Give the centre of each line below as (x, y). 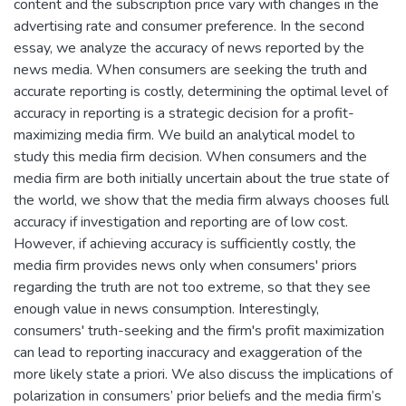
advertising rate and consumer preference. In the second (189, 26)
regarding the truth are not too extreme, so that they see (192, 287)
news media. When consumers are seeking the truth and (190, 69)
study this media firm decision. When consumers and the (190, 156)
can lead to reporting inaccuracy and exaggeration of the (188, 352)
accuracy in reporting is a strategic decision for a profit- (184, 113)
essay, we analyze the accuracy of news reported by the (189, 48)
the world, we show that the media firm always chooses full (201, 200)
